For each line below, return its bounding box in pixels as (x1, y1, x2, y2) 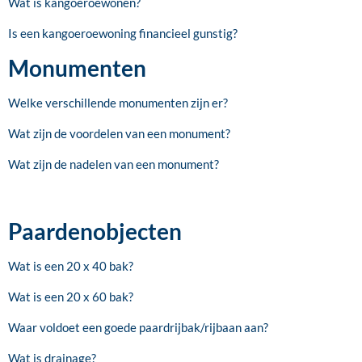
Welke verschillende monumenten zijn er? (8, 95, 228, 110)
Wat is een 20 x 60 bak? (8, 288, 133, 304)
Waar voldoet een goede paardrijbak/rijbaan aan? (8, 319, 268, 335)
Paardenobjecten (8, 217, 182, 245)
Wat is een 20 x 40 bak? (8, 258, 133, 273)
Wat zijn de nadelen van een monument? (8, 156, 219, 171)
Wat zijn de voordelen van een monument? (8, 125, 230, 141)
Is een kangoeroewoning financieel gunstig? (8, 25, 238, 40)
